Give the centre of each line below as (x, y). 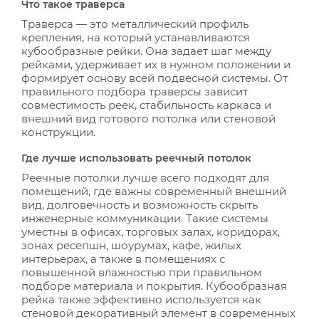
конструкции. (58, 132)
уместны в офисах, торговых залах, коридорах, (151, 232)
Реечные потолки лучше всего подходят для (145, 178)
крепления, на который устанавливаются (136, 37)
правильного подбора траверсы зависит (135, 91)
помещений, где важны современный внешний (154, 191)
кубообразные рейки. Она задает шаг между (146, 51)
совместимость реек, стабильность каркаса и (146, 105)
